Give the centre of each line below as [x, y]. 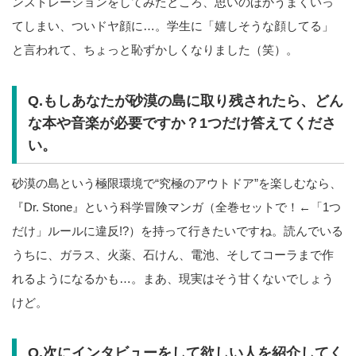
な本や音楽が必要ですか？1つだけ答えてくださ [182, 123]
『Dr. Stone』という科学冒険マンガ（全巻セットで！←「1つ [176, 207]
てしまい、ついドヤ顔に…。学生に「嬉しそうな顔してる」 [173, 26]
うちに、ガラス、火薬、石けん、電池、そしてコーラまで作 [173, 254]
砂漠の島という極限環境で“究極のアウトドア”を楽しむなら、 [177, 183]
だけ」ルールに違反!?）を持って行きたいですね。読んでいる [178, 230]
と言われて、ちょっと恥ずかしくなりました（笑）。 [155, 50]
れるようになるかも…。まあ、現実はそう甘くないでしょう [173, 278]
